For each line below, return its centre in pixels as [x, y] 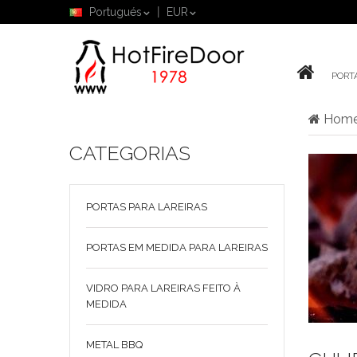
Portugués [116, 12]
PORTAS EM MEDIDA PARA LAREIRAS [177, 247]
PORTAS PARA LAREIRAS [147, 207]
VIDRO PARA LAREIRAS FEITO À [163, 288]
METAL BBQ [114, 345]
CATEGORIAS [130, 153]
